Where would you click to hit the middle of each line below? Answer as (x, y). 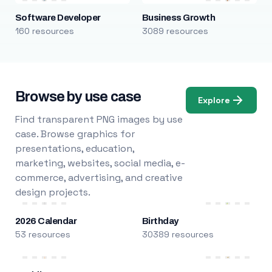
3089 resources (175, 31)
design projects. (53, 192)
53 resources (42, 234)
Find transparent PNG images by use (99, 119)
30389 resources (178, 234)
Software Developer (58, 18)
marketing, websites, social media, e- (100, 163)
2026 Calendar (46, 221)
